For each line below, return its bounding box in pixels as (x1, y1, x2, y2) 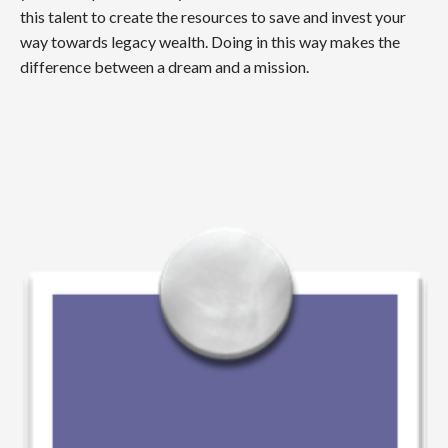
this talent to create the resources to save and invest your (20, 7, 406, 27)
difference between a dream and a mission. (20, 57, 312, 77)
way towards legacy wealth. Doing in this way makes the (20, 32, 400, 52)
